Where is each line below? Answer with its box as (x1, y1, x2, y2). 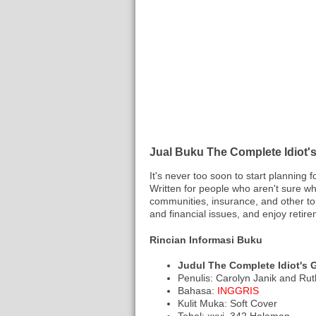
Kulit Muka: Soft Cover (178, 298, 277, 310)
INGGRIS (217, 285, 259, 297)
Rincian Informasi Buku (150, 233, 262, 245)
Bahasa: (178, 285, 217, 297)
